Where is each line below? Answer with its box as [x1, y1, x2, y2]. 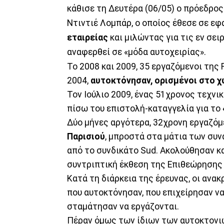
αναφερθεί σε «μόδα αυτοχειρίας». [67, 47, 206, 57]
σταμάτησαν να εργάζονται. [67, 201, 179, 212]
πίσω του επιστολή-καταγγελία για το [67, 103, 222, 114]
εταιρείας [67, 32, 108, 43]
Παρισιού [67, 131, 105, 142]
